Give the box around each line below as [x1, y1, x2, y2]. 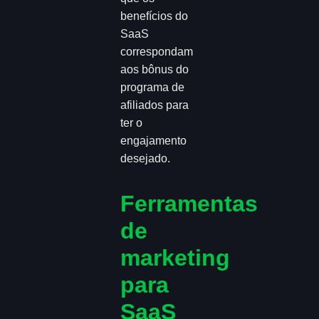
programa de [120, 80, 185, 93]
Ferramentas [120, 190, 258, 216]
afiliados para [120, 98, 189, 111]
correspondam [120, 45, 194, 58]
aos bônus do [120, 63, 189, 75]
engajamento [120, 134, 187, 147]
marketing [120, 244, 231, 271]
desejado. [120, 152, 171, 164]
